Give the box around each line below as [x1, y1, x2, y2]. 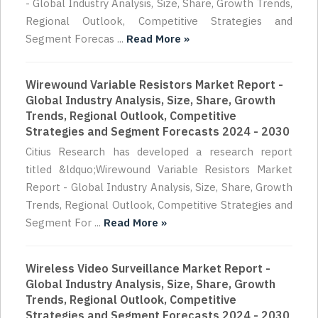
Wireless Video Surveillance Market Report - [26, 261, 270, 276]
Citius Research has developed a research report [26, 145, 292, 159]
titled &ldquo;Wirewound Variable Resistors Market [26, 163, 292, 177]
